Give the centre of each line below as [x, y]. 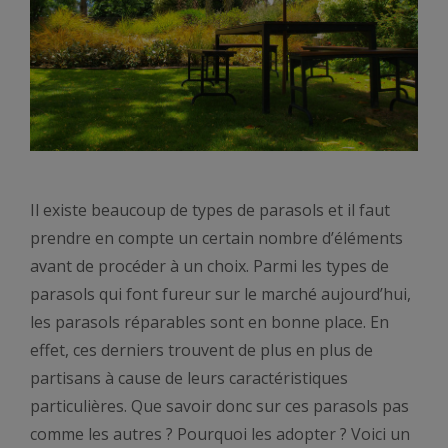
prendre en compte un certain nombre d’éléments [216, 237]
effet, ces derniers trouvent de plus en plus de [201, 349]
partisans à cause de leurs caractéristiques [189, 377]
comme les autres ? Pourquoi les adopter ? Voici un [220, 433]
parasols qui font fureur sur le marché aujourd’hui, [220, 293]
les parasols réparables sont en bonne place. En [209, 321]
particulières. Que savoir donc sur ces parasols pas [219, 405]
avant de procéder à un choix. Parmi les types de [209, 265]
